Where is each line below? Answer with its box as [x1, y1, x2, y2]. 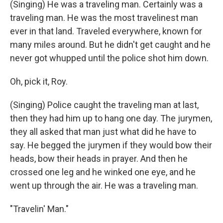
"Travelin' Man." [10, 204, 69, 214]
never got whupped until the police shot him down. [10, 53, 209, 63]
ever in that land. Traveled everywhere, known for [10, 26, 202, 36]
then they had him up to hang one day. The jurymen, [10, 113, 212, 123]
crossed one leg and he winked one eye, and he [10, 167, 196, 177]
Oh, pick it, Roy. [10, 76, 68, 87]
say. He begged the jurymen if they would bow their [10, 140, 212, 150]
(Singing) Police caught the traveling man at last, [10, 100, 199, 110]
